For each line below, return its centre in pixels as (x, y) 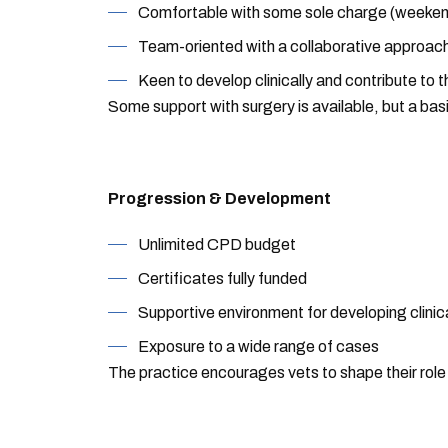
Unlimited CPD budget (216, 244)
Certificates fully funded (222, 278)
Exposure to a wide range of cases (258, 346)
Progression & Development (219, 198)
